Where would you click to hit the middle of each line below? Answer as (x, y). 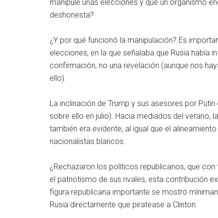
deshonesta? (72, 15)
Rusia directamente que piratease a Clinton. (124, 205)
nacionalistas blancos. (88, 141)
